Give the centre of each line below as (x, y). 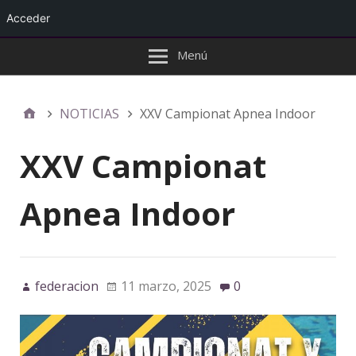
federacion (67, 286)
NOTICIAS (89, 114)
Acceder (28, 18)
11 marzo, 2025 (166, 286)
